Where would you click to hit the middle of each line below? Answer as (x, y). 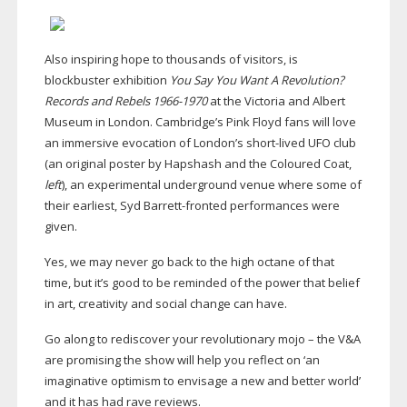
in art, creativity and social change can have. (165, 304)
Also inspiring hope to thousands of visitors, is (171, 60)
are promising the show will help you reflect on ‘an (182, 360)
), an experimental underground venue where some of (211, 185)
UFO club (330, 143)
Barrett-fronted (185, 206)
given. (60, 227)
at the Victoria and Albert (276, 101)
